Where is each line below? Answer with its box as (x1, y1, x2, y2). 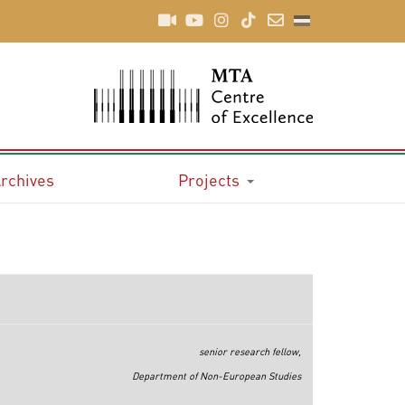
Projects (177, 168, 240, 190)
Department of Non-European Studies (131, 370, 301, 382)
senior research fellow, (198, 345, 301, 358)
